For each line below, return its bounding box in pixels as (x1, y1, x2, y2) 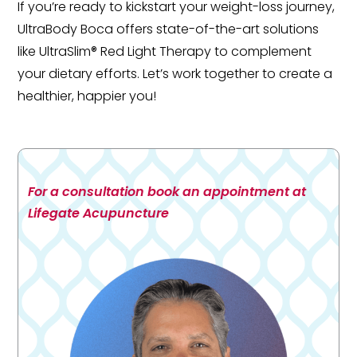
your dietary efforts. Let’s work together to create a (18, 65, 333, 84)
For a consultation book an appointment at (28, 182, 307, 202)
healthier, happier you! (18, 87, 157, 106)
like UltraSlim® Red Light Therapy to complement (18, 42, 312, 61)
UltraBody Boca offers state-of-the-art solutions (18, 20, 320, 39)
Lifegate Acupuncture (28, 204, 170, 223)
